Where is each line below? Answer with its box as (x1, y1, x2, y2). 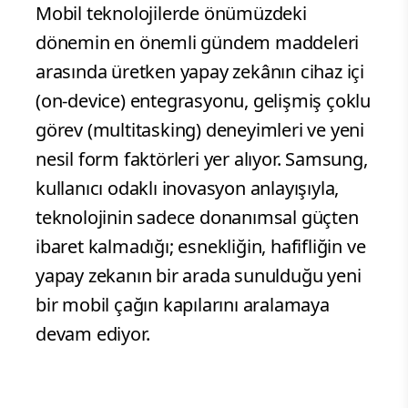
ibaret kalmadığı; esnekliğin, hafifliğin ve (36, 234, 366, 260)
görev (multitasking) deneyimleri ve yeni (36, 117, 364, 143)
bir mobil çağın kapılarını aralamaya (36, 292, 330, 318)
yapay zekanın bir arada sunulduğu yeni (36, 263, 362, 289)
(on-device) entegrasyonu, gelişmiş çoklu (36, 88, 371, 114)
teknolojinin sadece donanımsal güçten (36, 205, 359, 230)
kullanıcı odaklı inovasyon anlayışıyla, (36, 176, 340, 201)
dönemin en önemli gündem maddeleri (36, 30, 360, 56)
